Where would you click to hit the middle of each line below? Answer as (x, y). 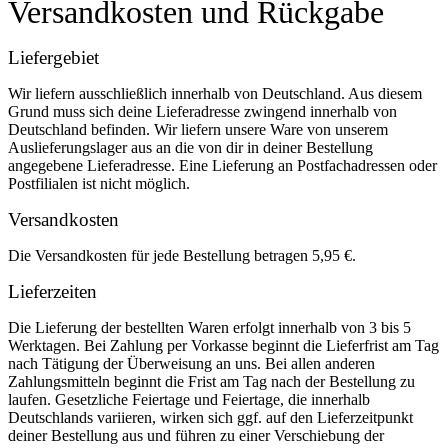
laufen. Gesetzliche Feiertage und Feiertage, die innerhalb (189, 399)
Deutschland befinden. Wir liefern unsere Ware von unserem (198, 129)
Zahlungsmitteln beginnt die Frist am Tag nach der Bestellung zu (211, 381)
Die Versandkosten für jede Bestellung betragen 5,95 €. (182, 255)
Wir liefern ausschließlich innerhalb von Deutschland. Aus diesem (215, 93)
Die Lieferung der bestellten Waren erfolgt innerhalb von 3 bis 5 (209, 327)
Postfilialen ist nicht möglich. (99, 183)
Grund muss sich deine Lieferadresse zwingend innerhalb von (202, 111)
